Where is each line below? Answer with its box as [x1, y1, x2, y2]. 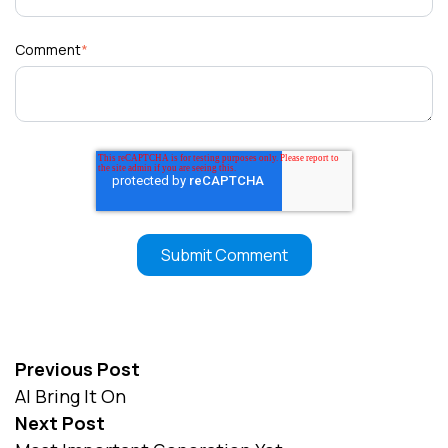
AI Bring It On [15, 383, 126, 408]
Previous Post [15, 356, 140, 381]
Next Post [15, 410, 105, 435]
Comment [15, 40, 81, 60]
